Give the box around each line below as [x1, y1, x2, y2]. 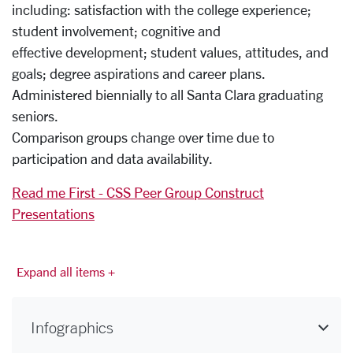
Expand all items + [17, 264, 115, 279]
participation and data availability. [12, 150, 213, 166]
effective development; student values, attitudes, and [12, 44, 329, 60]
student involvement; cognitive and [12, 23, 221, 39]
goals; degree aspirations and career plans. [12, 65, 266, 81]
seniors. [12, 108, 58, 124]
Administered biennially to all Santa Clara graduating [12, 87, 323, 102]
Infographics [31, 318, 113, 336]
